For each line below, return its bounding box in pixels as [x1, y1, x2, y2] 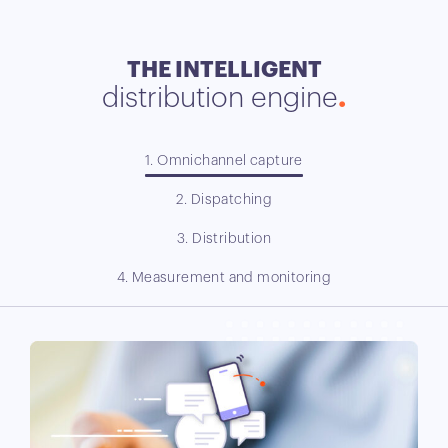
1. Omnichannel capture [145, 153, 303, 168]
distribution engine [102, 83, 338, 112]
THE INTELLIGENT [126, 58, 322, 81]
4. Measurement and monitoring [116, 270, 332, 285]
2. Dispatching [175, 192, 273, 207]
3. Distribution [176, 231, 271, 246]
